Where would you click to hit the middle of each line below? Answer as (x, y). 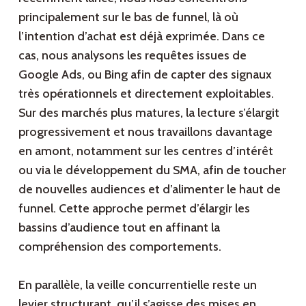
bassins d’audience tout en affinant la (119, 228)
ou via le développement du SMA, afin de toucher (152, 170)
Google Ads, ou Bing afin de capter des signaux (145, 75)
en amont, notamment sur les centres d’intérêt (145, 151)
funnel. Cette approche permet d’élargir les (134, 209)
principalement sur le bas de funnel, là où (128, 17)
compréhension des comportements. (120, 247)
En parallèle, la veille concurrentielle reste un (137, 285)
